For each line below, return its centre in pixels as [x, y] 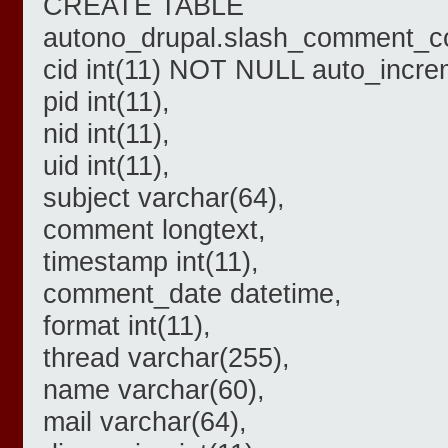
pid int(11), [106, 102]
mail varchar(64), [145, 422]
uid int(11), [106, 166]
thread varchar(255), [166, 358]
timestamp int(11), [151, 262]
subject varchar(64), [164, 198]
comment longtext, [154, 230]
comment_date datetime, [192, 294]
